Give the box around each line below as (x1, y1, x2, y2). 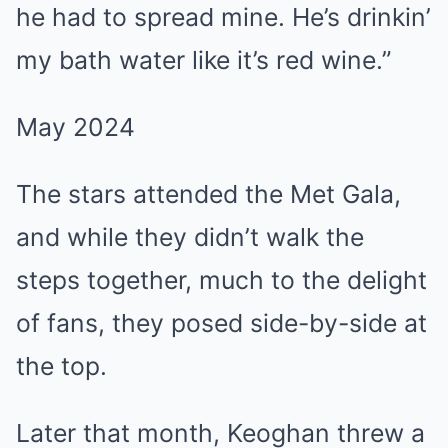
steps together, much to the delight (16, 264, 427, 295)
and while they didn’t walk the (16, 221, 364, 252)
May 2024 (16, 111, 135, 142)
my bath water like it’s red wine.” (16, 44, 391, 75)
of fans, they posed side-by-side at (16, 307, 427, 338)
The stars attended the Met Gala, (16, 178, 401, 209)
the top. (16, 350, 107, 381)
